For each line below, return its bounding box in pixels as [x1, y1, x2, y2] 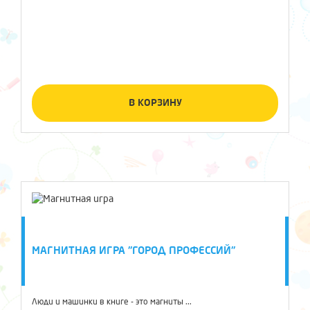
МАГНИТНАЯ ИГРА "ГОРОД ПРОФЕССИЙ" [32, 245, 235, 256]
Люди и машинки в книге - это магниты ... [32, 298, 192, 307]
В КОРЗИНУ [128, 98, 182, 108]
